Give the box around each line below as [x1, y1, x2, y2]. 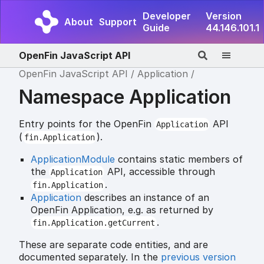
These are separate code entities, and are [19, 238, 208, 250]
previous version [161, 250, 236, 263]
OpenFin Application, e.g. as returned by [31, 203, 213, 216]
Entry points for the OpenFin [19, 117, 154, 130]
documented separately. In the [19, 250, 161, 263]
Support [99, 16, 137, 28]
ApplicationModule [31, 153, 115, 165]
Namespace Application [19, 85, 231, 108]
